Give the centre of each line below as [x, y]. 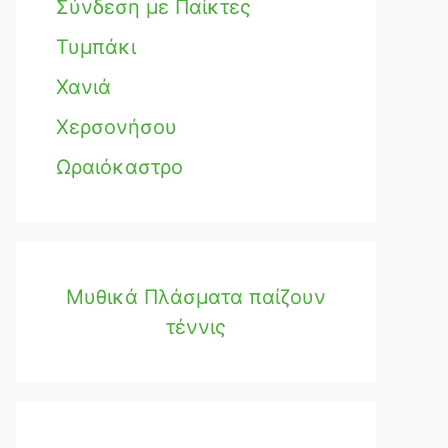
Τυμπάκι [96, 47]
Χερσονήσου [116, 127]
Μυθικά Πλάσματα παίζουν [196, 297]
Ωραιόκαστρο [119, 167]
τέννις [196, 327]
